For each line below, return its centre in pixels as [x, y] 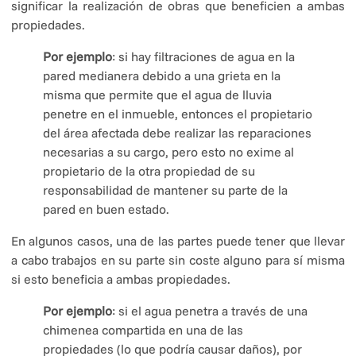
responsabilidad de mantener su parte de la [165, 190]
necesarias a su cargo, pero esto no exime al [168, 151]
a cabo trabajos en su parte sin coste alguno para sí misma [178, 259]
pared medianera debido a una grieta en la [162, 75]
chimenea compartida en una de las [143, 329]
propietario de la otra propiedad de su [149, 170]
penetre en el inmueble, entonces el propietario [178, 113]
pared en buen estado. [106, 209]
